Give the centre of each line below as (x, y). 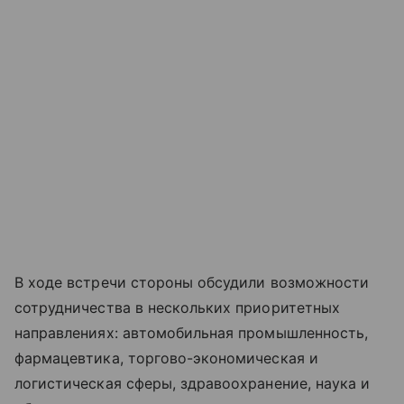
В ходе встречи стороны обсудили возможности (192, 283)
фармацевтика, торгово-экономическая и (166, 358)
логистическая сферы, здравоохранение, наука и (193, 384)
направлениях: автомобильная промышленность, (192, 333)
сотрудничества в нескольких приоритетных (177, 308)
